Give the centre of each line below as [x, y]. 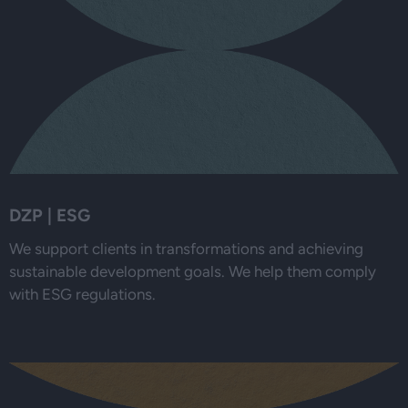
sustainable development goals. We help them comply [193, 272]
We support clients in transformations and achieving [186, 249]
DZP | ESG [50, 216]
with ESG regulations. [82, 295]
